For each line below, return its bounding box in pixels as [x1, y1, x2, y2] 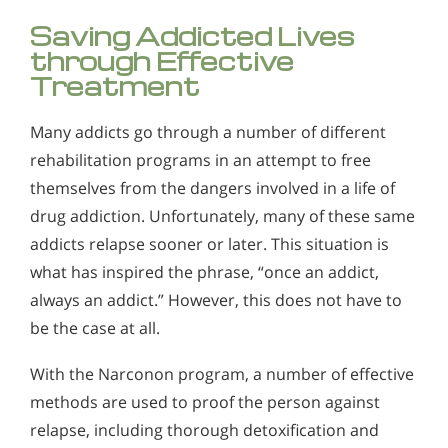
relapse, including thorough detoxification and [30, 419, 379, 442]
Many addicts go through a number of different [30, 121, 386, 144]
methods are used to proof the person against [30, 391, 380, 414]
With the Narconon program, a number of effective [30, 363, 414, 386]
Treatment [30, 69, 200, 103]
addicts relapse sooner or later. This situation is [30, 233, 389, 256]
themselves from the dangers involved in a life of [30, 177, 395, 200]
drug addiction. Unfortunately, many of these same [30, 205, 415, 228]
